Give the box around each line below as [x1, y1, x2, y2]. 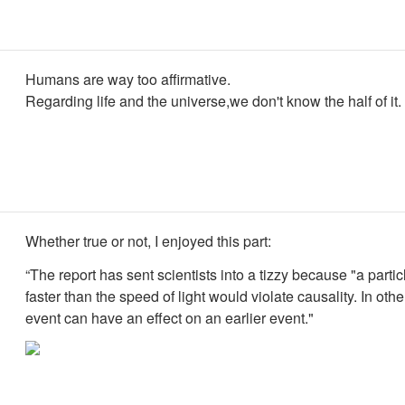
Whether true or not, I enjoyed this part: [25, 231, 271, 251]
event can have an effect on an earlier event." [25, 306, 314, 328]
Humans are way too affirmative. [25, 69, 231, 89]
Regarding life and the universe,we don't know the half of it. [25, 90, 401, 111]
